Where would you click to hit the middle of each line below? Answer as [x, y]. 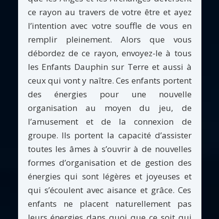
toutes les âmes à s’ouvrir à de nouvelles [109, 149]
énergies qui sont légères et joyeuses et [109, 176]
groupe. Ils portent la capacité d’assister [109, 135]
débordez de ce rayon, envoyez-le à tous [109, 53]
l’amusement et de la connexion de [109, 121]
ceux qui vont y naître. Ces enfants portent [109, 80]
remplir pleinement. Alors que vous [109, 39]
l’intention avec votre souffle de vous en [109, 25]
